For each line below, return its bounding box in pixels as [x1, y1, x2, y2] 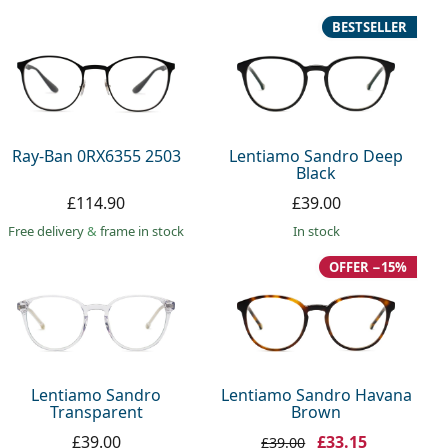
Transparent [49, 401, 143, 424]
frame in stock [100, 221, 185, 240]
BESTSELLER [331, 18, 407, 36]
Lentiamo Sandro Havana [220, 384, 412, 407]
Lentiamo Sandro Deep [229, 144, 404, 167]
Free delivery [8, 221, 88, 240]
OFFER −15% [328, 257, 407, 276]
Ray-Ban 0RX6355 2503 [11, 144, 181, 167]
